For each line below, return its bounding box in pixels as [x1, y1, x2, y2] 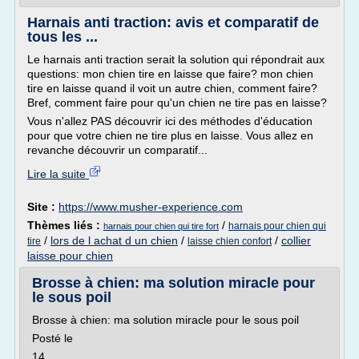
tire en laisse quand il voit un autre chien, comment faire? [27, 82, 317, 95]
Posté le [32, 332, 73, 345]
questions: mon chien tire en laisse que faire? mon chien [27, 67, 313, 80]
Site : [27, 200, 58, 213]
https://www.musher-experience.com [58, 200, 243, 213]
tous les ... [27, 29, 98, 45]
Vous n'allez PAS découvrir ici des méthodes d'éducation [27, 115, 313, 127]
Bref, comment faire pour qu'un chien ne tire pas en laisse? [27, 96, 327, 109]
